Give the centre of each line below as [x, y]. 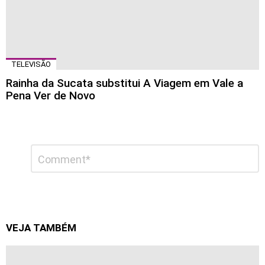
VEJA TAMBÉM [41, 228]
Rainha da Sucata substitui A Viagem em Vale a [125, 83]
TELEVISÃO [31, 64]
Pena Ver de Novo [51, 96]
